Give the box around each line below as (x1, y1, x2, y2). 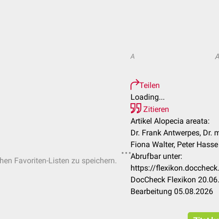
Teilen (139, 81, 160, 90)
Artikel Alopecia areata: (131, 116, 210, 126)
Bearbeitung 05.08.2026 (131, 187, 213, 196)
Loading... (131, 92, 165, 102)
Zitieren (141, 105, 169, 114)
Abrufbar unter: (131, 152, 182, 161)
